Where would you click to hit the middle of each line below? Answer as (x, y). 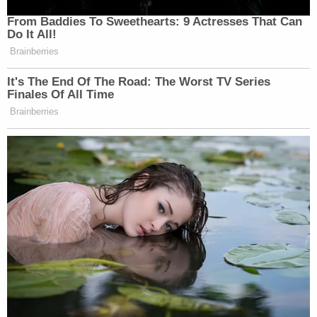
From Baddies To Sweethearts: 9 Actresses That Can (155, 21)
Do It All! (32, 34)
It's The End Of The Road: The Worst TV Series (139, 81)
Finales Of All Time (60, 94)
